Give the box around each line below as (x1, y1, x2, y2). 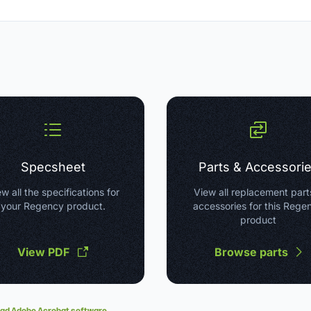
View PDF (17, 245, 69, 259)
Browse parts (215, 245, 288, 259)
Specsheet (20, 160, 85, 174)
